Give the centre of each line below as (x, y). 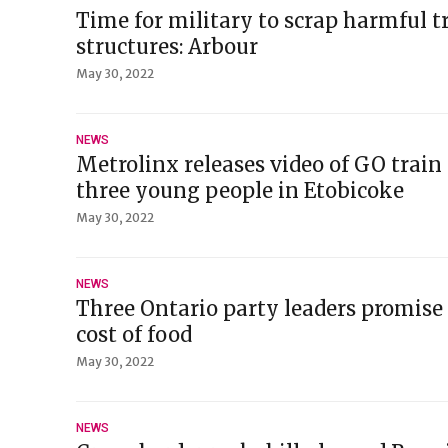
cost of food (134, 334)
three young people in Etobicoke (240, 190)
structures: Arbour (167, 46)
